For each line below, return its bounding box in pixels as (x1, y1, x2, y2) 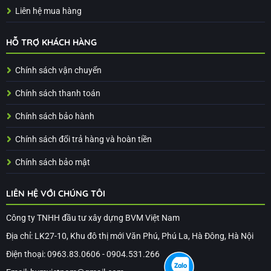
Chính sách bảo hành (15, 111, 94, 122)
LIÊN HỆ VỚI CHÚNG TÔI (5, 188, 105, 199)
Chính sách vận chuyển (15, 65, 102, 76)
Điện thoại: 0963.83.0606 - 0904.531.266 (5, 249, 160, 260)
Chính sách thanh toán (15, 88, 100, 99)
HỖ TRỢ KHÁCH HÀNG (5, 37, 97, 48)
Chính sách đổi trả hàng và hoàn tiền (15, 134, 152, 145)
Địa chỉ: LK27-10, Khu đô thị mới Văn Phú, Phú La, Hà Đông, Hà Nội (5, 230, 253, 241)
